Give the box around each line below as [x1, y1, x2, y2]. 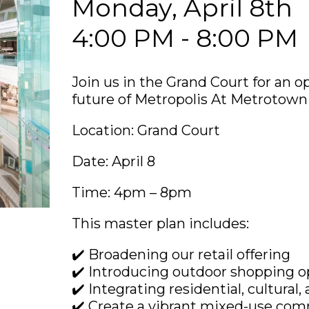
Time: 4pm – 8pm [72, 184, 192, 201]
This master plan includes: [72, 215, 249, 232]
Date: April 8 [72, 153, 155, 170]
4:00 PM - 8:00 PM [72, 23, 298, 53]
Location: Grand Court [72, 122, 220, 139]
